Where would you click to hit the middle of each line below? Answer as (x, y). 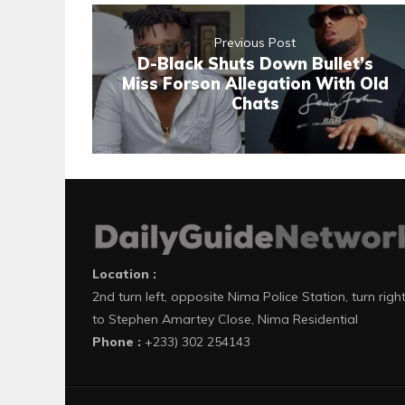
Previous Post (255, 43)
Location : (124, 274)
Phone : (117, 342)
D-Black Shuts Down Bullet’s (255, 64)
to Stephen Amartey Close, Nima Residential (225, 320)
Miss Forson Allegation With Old (255, 84)
